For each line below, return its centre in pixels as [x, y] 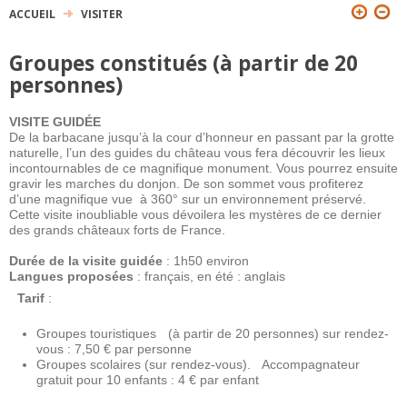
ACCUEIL [32, 14]
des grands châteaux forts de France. [117, 230]
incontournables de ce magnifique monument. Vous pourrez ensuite [203, 168]
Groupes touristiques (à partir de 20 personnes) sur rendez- [213, 333]
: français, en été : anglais [209, 276]
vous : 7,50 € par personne [114, 348]
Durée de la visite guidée [86, 261]
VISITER [102, 14]
